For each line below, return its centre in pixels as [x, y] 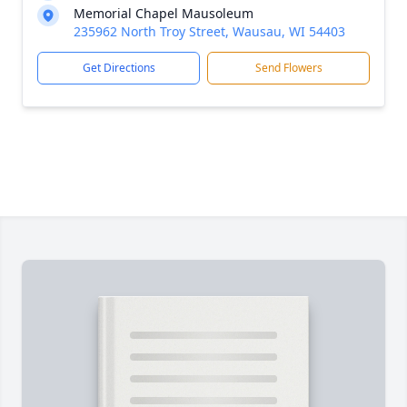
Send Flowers [288, 68]
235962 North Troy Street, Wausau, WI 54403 [209, 31]
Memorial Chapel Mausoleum [164, 13]
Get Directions [119, 68]
